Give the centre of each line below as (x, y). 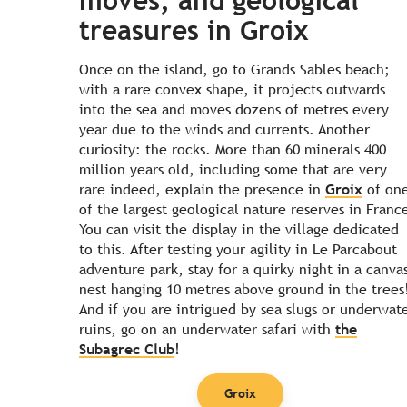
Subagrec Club (127, 349)
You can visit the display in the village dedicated (239, 229)
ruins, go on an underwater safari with (207, 329)
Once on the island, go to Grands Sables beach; (234, 69)
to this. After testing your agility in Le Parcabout (238, 249)
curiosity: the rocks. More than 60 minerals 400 (233, 149)
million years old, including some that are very (233, 169)
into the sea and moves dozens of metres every (234, 109)
